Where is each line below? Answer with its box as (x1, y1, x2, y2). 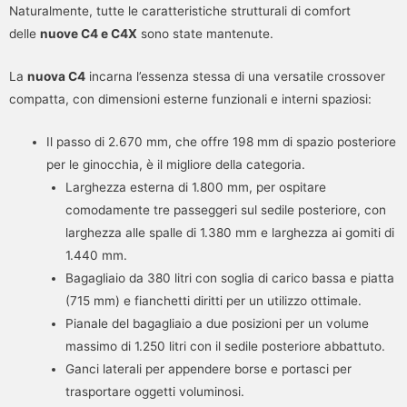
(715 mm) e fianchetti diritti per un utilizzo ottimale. (65, 293, 362, 308)
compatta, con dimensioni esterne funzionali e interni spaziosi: (9, 92, 372, 107)
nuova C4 (27, 69, 85, 84)
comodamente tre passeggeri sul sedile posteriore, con (65, 202, 386, 217)
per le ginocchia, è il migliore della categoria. (46, 156, 306, 172)
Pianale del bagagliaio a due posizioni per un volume (65, 315, 369, 331)
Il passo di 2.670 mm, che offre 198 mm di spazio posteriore (46, 134, 397, 149)
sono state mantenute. (137, 26, 273, 42)
